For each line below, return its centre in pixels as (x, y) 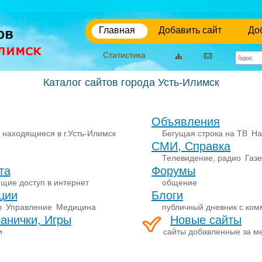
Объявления (186, 122)
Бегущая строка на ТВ (206, 133)
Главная (117, 30)
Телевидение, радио (203, 158)
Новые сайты (206, 220)
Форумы (173, 171)
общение (180, 182)
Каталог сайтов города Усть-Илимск (131, 82)
